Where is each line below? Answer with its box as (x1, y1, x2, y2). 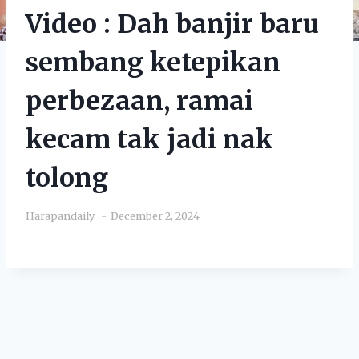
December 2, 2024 (111, 208, 200, 222)
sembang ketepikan (26, 46, 280, 79)
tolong (26, 161, 108, 194)
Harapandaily (26, 208, 95, 222)
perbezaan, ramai (26, 84, 253, 117)
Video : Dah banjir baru (26, 7, 319, 40)
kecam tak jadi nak (26, 123, 273, 155)
